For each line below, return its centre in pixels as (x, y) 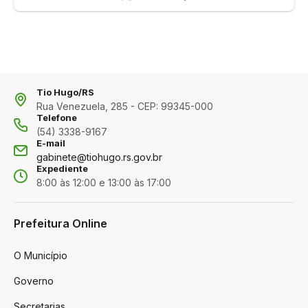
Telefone (57, 118)
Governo (34, 281)
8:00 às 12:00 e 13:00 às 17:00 (104, 183)
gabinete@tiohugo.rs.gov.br (99, 157)
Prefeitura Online (60, 224)
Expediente (62, 169)
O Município (41, 256)
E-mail (51, 143)
